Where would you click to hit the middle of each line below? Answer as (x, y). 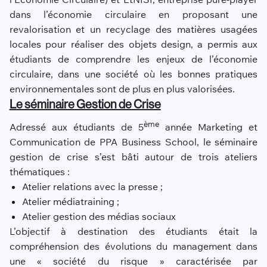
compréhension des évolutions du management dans (133, 246)
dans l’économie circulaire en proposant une (133, 14)
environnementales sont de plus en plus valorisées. (122, 89)
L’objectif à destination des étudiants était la (133, 232)
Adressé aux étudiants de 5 (77, 127)
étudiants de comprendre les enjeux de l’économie (133, 59)
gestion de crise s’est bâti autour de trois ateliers (133, 157)
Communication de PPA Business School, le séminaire (133, 142)
